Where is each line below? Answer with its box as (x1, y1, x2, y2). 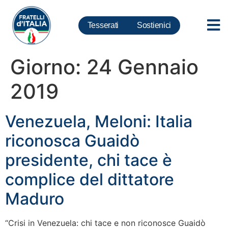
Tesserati (87, 21, 119, 30)
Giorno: (10, 54, 87, 79)
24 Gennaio (87, 54, 198, 79)
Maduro (5, 189, 64, 209)
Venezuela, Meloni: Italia (5, 111, 192, 131)
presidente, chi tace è (5, 150, 172, 170)
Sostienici (137, 21, 172, 30)
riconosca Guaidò (5, 131, 139, 151)
